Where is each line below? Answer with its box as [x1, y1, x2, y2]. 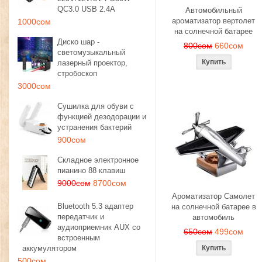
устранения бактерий [57, 123, 132, 132]
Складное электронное [57, 156, 139, 164]
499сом [215, 227, 243, 236]
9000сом [57, 178, 91, 188]
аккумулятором [22, 244, 77, 253]
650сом [184, 227, 212, 236]
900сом [57, 135, 86, 144]
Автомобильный [185, 6, 242, 15]
